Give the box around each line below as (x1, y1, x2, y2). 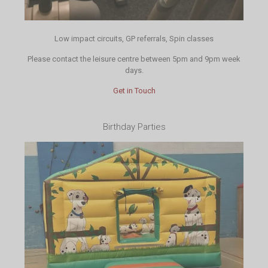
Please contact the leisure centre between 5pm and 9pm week (28, 54, 240, 63)
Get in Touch (112, 86, 156, 95)
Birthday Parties (102, 121, 166, 132)
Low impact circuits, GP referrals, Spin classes (54, 33, 214, 43)
